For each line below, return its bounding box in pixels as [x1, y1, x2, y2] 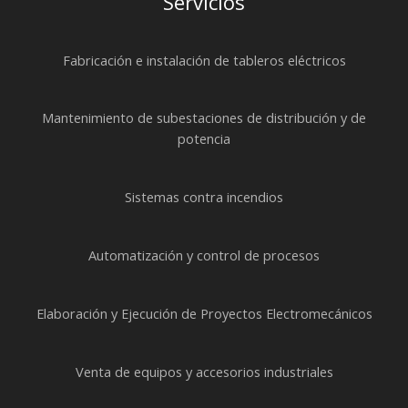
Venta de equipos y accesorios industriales [75, 362, 333, 381]
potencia [178, 129, 230, 148]
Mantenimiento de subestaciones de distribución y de [42, 108, 366, 127]
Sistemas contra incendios [125, 188, 283, 207]
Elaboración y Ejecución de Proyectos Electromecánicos [36, 303, 372, 322]
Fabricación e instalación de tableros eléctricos [62, 50, 346, 69]
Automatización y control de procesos [88, 246, 320, 265]
